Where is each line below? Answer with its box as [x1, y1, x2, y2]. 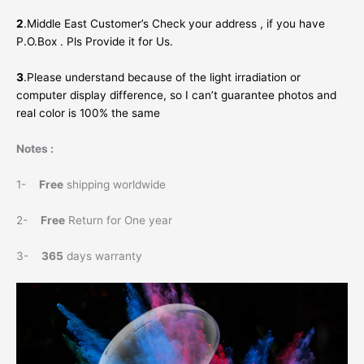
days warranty [63, 249, 142, 262]
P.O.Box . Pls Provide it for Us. [16, 35, 173, 49]
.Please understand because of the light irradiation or [24, 71, 301, 84]
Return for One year [65, 213, 172, 227]
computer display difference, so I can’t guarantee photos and [16, 89, 336, 102]
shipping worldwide [63, 178, 166, 192]
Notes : [16, 142, 54, 156]
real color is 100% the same [16, 106, 160, 120]
